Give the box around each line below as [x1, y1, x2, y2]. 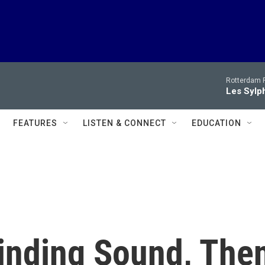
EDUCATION [192, 118, 241, 128]
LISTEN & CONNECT [83, 118, 166, 128]
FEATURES [13, 118, 57, 128]
